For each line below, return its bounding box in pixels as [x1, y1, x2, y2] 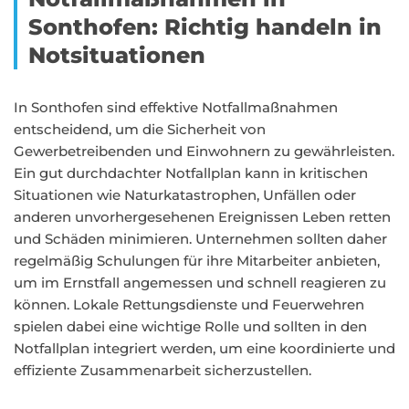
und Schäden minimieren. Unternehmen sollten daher [14, 230, 387, 247]
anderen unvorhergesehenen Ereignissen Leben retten [14, 208, 391, 225]
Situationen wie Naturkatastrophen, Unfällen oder [14, 186, 356, 204]
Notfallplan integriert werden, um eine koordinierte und [14, 340, 395, 357]
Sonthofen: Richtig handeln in [28, 14, 382, 40]
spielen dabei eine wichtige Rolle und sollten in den [14, 318, 367, 335]
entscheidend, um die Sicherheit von [14, 121, 266, 138]
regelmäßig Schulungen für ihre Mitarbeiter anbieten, [14, 252, 380, 269]
